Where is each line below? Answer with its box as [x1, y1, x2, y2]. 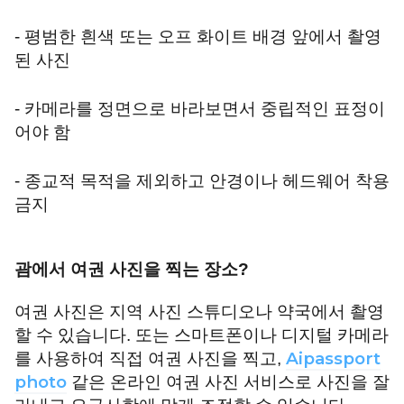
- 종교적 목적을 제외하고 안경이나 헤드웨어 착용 [14, 171, 390, 191]
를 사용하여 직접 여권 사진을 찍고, [14, 349, 286, 369]
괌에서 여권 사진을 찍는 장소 [14, 260, 238, 280]
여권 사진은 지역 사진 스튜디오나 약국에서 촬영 [14, 302, 384, 322]
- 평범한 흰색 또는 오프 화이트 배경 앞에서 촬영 [14, 27, 381, 47]
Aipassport [286, 348, 381, 370]
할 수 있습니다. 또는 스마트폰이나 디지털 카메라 [14, 326, 389, 345]
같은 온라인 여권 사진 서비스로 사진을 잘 [67, 372, 390, 392]
